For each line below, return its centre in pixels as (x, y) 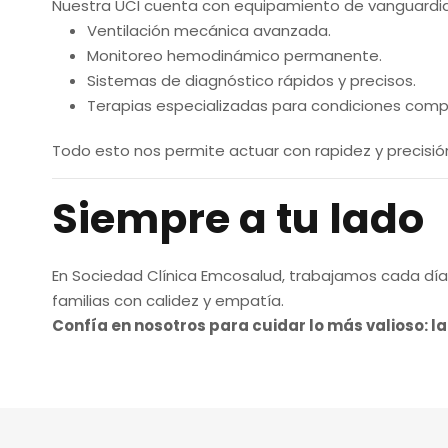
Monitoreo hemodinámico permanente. (234, 55)
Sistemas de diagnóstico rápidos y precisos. (251, 80)
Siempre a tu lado (238, 218)
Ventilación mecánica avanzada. (209, 30)
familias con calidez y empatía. (168, 300)
